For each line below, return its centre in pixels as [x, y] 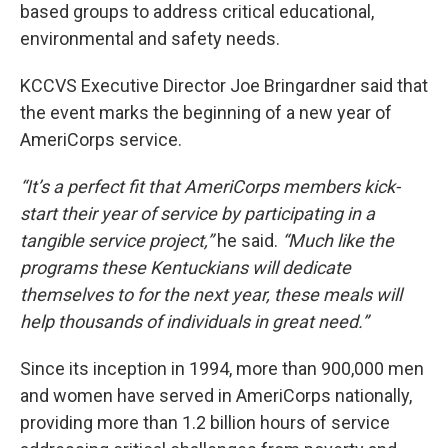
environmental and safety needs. [150, 38]
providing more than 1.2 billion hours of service [205, 422]
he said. [249, 240]
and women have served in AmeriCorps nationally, [216, 395]
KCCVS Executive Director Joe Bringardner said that [224, 85]
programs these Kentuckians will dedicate [185, 267]
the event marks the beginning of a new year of [206, 112]
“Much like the [338, 240]
